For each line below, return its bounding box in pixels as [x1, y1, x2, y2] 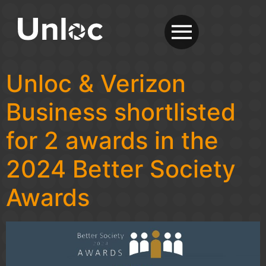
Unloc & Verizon [6, 69, 186, 98]
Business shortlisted [6, 97, 236, 126]
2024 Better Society [6, 154, 236, 183]
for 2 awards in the [6, 126, 218, 155]
